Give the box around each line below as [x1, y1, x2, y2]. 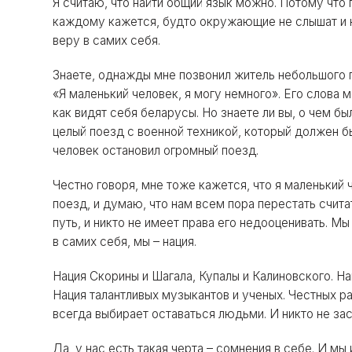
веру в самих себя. [53, 32, 161, 48]
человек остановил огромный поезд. [53, 142, 259, 158]
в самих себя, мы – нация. [53, 233, 197, 249]
